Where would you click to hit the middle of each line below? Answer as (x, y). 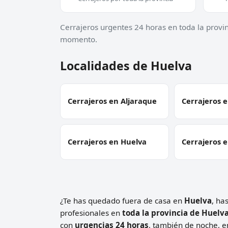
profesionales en (91, 212)
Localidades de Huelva (126, 65)
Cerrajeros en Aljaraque (112, 101)
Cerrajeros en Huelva (107, 142)
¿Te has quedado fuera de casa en (122, 200)
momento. (79, 39)
